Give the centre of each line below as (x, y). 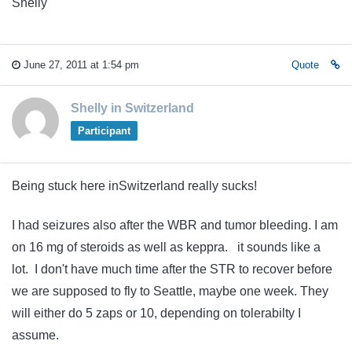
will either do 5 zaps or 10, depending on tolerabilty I (156, 313)
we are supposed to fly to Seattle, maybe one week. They (170, 291)
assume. (37, 335)
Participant (104, 130)
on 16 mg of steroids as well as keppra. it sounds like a (166, 247)
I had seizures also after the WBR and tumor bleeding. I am (175, 225)
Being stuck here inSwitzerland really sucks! (136, 185)
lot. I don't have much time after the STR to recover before (172, 269)
